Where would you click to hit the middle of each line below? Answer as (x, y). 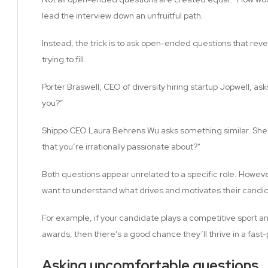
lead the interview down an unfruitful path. (123, 15)
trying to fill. (64, 59)
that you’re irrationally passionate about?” (121, 146)
